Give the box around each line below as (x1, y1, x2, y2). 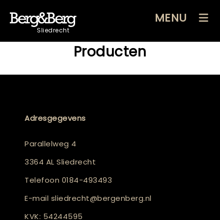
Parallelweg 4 (25, 138, 77, 149)
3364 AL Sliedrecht (25, 157, 96, 167)
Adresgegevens (25, 113, 86, 123)
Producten (73, 42, 147, 61)
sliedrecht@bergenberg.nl (51, 193, 152, 203)
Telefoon (25, 175, 62, 185)
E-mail (25, 193, 51, 203)
